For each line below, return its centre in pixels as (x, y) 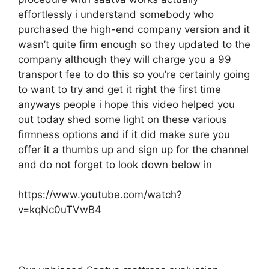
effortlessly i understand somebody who (116, 14)
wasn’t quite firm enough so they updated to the (134, 44)
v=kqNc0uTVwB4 (60, 210)
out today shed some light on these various (122, 119)
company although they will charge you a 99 (125, 59)
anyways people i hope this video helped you (126, 104)
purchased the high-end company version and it (134, 29)
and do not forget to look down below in (115, 164)
